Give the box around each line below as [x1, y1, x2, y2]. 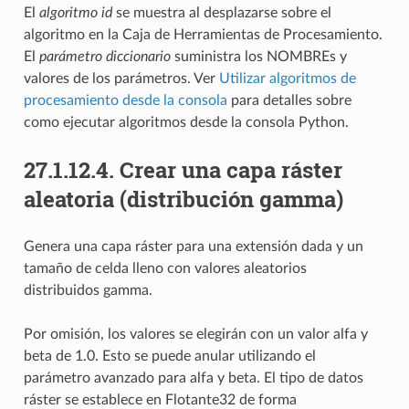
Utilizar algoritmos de [218, 70, 356, 86]
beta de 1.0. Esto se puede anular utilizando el [23, 348, 316, 363]
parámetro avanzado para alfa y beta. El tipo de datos [23, 370, 363, 385]
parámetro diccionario [38, 48, 171, 64]
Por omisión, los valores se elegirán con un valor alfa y [23, 326, 368, 341]
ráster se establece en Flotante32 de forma [23, 392, 297, 407]
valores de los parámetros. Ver [23, 70, 219, 86]
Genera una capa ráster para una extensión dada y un [23, 238, 363, 254]
